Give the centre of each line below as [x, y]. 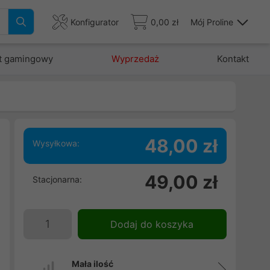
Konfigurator [95, 22]
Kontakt [233, 59]
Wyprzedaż [135, 59]
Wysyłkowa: [56, 143]
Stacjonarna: [57, 179]
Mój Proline [212, 22]
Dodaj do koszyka [152, 224]
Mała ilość [92, 264]
